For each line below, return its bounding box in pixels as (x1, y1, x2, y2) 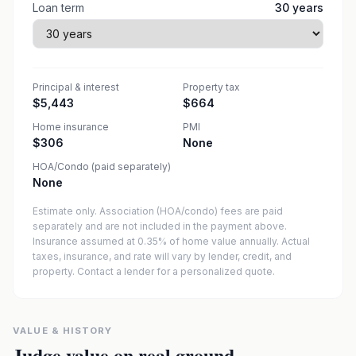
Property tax (183, 81, 240, 93)
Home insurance (33, 121, 109, 133)
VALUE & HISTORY (13, 325, 113, 336)
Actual (281, 235, 310, 247)
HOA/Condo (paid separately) (33, 161, 171, 172)
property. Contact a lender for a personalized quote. (33, 265, 275, 277)
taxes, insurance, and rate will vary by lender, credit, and (33, 250, 292, 262)
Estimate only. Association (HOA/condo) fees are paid (33, 205, 283, 217)
